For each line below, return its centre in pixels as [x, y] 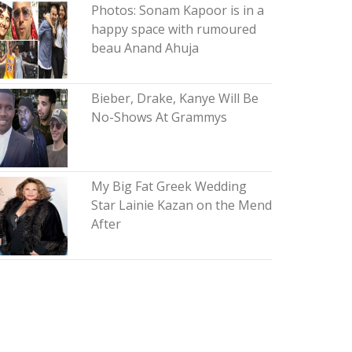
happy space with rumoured [173, 29]
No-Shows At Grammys [159, 117]
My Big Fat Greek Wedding [169, 186]
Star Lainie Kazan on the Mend [181, 205]
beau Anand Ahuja [145, 48]
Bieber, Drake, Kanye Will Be [174, 98]
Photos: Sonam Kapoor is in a [177, 10]
